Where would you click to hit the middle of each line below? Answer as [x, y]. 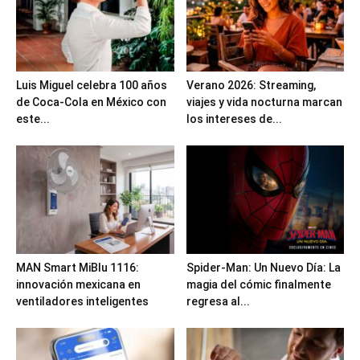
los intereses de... [234, 119]
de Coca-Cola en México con [91, 102]
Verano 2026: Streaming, [251, 85]
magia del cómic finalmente [258, 285]
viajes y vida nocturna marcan [264, 102]
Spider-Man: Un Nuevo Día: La [263, 268]
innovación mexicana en [78, 285]
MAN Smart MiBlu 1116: [78, 268]
